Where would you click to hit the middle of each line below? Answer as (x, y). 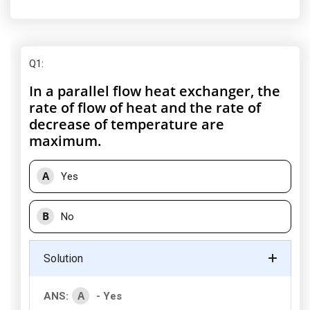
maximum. (65, 141)
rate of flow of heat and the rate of (145, 108)
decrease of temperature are (127, 124)
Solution (63, 258)
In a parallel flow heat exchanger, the (155, 91)
